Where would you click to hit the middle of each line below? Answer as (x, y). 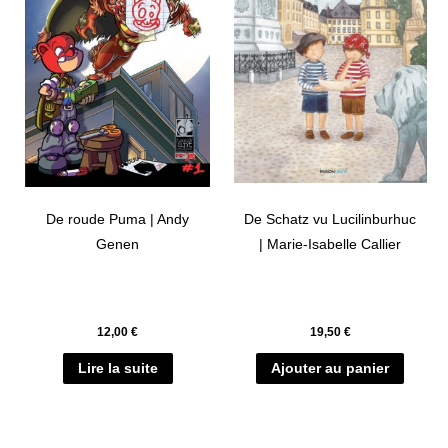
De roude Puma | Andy (118, 220)
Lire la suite (117, 369)
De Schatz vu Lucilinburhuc (330, 220)
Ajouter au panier (330, 369)
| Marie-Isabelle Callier (330, 245)
